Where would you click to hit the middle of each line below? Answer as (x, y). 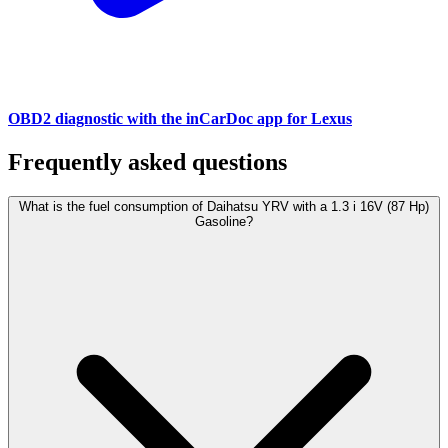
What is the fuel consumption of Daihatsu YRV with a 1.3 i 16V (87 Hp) (224, 207)
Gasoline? (224, 222)
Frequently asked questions (147, 162)
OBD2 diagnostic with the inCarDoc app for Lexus (180, 119)
